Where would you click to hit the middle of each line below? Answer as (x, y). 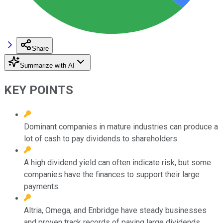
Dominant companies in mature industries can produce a (121, 126)
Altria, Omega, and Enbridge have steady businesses (115, 210)
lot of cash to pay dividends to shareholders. (101, 138)
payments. (42, 186)
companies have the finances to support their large (112, 174)
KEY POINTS (39, 90)
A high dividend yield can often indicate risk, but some (117, 162)
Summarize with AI (47, 65)
